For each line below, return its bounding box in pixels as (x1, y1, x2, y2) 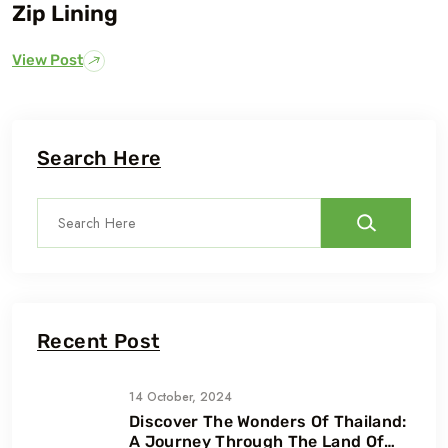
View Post (12, 51, 83, 70)
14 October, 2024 (129, 387, 232, 406)
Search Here (37, 145, 162, 170)
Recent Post (37, 328, 161, 353)
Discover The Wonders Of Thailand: (129, 411, 407, 431)
